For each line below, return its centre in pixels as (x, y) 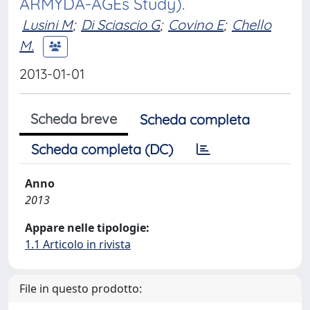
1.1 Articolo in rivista (78, 244)
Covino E (196, 25)
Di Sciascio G (120, 25)
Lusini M (47, 25)
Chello (252, 25)
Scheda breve (74, 119)
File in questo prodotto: (81, 289)
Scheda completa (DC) (102, 149)
